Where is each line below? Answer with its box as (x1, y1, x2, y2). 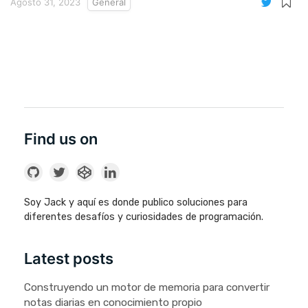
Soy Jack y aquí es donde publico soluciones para (24, 196, 247, 208)
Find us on (24, 129, 98, 148)
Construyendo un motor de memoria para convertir (24, 281, 269, 294)
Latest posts (24, 250, 113, 268)
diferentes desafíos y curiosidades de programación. (24, 210, 263, 223)
